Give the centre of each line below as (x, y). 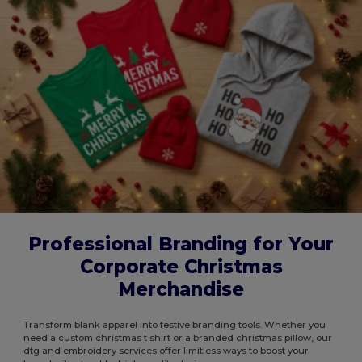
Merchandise (181, 290)
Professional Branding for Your (181, 244)
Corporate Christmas (181, 267)
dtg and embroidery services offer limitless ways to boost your (166, 351)
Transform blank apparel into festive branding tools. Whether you (175, 325)
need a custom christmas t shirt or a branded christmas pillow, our (178, 338)
